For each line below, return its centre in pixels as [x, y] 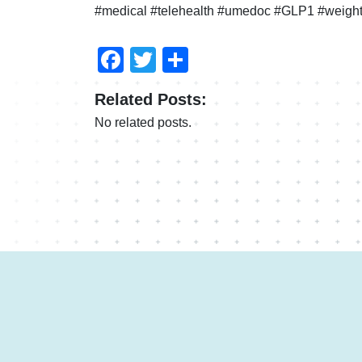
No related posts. [143, 122]
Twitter [194, 59]
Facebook [181, 59]
